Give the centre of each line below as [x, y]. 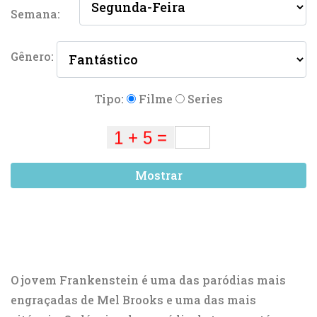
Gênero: [34, 56]
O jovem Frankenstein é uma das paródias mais [148, 280]
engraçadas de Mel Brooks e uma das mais [133, 300]
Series [203, 99]
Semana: [35, 14]
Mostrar [158, 175]
